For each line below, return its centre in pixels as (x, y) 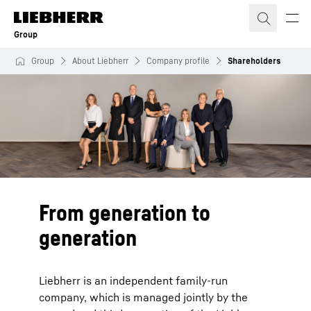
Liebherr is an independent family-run (133, 281)
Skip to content (54, 13)
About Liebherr (100, 61)
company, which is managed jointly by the (143, 297)
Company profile (178, 61)
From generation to (125, 213)
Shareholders (254, 61)
